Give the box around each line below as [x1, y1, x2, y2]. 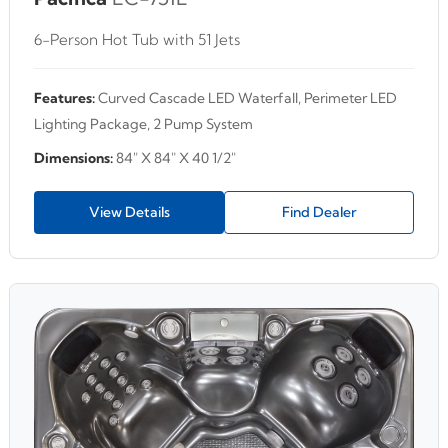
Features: [34, 88, 95, 107]
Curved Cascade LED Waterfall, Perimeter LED [95, 88, 397, 107]
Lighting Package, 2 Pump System [34, 114, 253, 133]
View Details [88, 202, 170, 221]
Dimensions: [34, 148, 113, 167]
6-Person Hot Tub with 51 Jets [34, 29, 240, 49]
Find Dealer [281, 202, 357, 221]
